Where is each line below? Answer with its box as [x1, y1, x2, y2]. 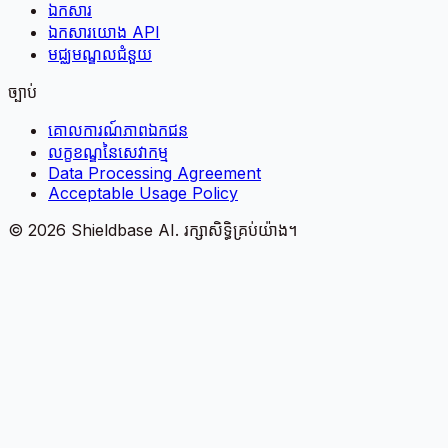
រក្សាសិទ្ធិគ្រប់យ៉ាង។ [184, 219, 297, 240]
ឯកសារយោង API [48, 21, 160, 42]
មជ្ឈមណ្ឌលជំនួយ [48, 43, 152, 64]
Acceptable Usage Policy [48, 182, 238, 203]
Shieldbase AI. [66, 219, 184, 240]
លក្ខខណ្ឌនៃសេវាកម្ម [48, 141, 168, 162]
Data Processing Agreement [48, 162, 261, 183]
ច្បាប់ [8, 81, 37, 102]
